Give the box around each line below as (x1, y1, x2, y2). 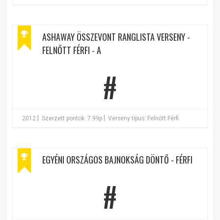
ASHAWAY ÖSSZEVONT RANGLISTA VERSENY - (42, 30, 190, 43)
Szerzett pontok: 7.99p (42, 115, 102, 122)
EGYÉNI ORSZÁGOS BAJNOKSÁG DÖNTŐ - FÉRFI (42, 153, 192, 166)
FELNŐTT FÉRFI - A (42, 44, 101, 56)
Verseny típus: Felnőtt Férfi (108, 115, 179, 122)
